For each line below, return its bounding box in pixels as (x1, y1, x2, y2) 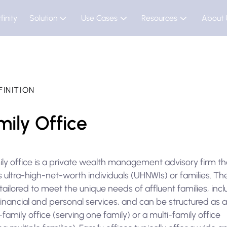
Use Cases (81, 13, 118, 23)
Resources (141, 13, 178, 23)
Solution (29, 13, 57, 23)
